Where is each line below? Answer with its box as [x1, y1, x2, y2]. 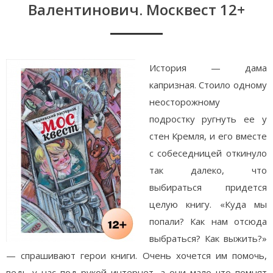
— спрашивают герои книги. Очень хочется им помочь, [6, 249, 267, 261]
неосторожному [149, 96, 220, 108]
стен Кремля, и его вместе [149, 130, 267, 142]
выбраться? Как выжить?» [149, 232, 267, 244]
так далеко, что [149, 164, 267, 176]
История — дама [149, 62, 267, 74]
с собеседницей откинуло [149, 147, 267, 159]
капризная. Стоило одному [149, 79, 267, 91]
